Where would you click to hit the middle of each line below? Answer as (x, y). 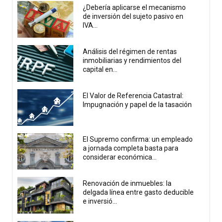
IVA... (90, 26)
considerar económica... (120, 157)
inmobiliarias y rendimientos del (132, 60)
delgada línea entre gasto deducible (139, 193)
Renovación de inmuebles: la (127, 184)
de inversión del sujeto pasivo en (133, 17)
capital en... (100, 69)
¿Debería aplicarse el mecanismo (135, 8)
